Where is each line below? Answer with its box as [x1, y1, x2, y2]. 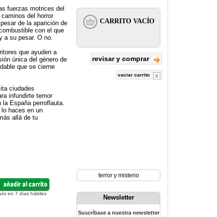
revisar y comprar [92, 55, 151, 62]
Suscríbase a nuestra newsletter [77, 210, 159, 216]
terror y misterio [98, 172, 139, 179]
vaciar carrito [118, 72, 151, 77]
